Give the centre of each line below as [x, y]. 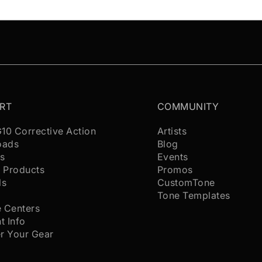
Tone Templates [194, 196]
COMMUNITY [188, 107]
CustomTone [186, 183]
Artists [172, 131]
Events [173, 157]
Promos [175, 170]
